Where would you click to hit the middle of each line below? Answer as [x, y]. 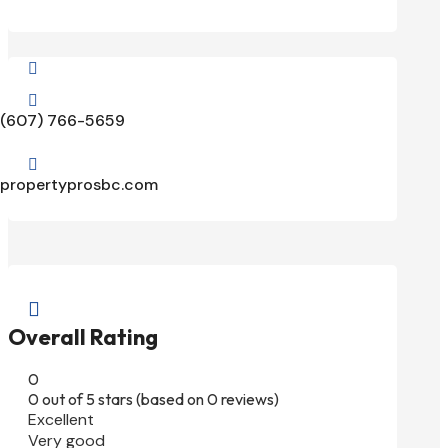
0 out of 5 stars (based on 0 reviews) [153, 399]
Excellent [61, 420]
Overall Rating [83, 336]
